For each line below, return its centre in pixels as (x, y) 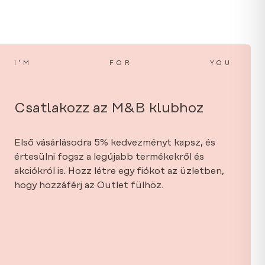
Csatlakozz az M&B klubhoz (109, 109)
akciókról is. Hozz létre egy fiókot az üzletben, (119, 171)
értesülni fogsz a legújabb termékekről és (109, 157)
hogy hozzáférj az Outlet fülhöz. (89, 185)
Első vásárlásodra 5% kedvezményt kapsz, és (115, 143)
